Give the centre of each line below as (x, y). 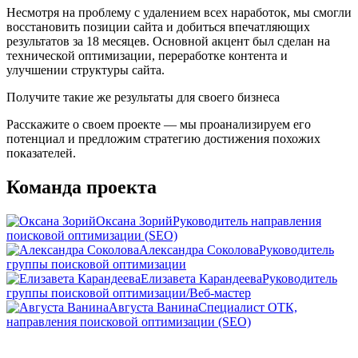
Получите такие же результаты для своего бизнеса (143, 97)
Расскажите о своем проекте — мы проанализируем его (159, 124)
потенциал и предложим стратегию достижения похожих (163, 138)
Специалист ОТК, (248, 307)
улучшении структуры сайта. (86, 70)
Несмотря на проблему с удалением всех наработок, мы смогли (179, 12)
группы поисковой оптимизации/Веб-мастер (129, 292)
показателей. (41, 153)
